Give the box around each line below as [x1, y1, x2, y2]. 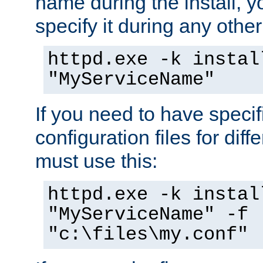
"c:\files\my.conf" [48, 224, 248, 245]
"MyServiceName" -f [48, 204, 248, 225]
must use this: [35, 149, 157, 172]
